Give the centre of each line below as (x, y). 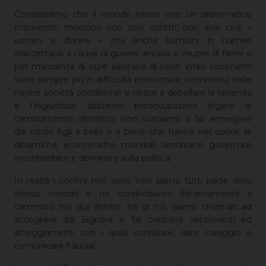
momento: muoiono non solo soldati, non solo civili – (133, 27)
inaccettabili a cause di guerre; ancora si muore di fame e (133, 53)
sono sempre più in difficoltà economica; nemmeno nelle (133, 79)
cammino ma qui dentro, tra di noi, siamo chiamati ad (133, 206)
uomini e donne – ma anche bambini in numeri (133, 40)
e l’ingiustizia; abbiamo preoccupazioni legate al (133, 105)
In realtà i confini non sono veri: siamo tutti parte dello (133, 180)
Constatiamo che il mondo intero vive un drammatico (133, 14)
